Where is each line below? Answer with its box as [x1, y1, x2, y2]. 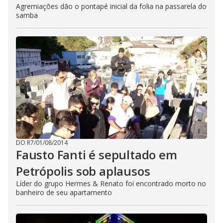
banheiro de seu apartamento [16, 188, 112, 197]
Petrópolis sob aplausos [16, 163, 150, 179]
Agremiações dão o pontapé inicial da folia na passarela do [16, 1, 207, 11]
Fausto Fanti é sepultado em [16, 146, 177, 163]
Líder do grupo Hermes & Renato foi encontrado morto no [16, 179, 206, 188]
